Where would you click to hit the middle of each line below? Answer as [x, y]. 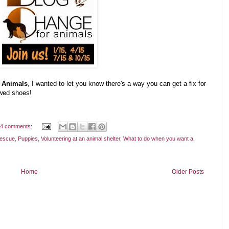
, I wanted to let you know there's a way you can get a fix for [117, 84]
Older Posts [188, 171]
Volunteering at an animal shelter [81, 138]
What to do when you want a [158, 138]
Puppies [28, 138]
